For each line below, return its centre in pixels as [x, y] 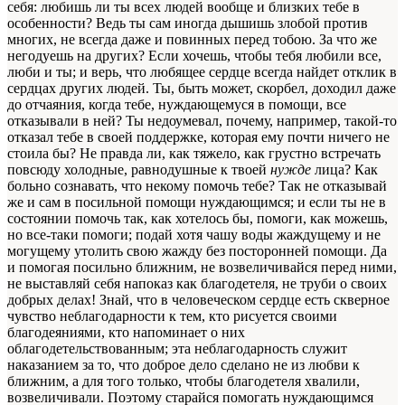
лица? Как [344, 169]
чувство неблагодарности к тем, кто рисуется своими [172, 316]
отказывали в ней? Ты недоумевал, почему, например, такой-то [202, 120]
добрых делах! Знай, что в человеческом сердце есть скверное [198, 299]
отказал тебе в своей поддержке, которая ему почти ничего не [198, 137]
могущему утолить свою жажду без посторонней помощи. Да [197, 250]
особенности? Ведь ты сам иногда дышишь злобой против [188, 23]
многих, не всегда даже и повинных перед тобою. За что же [192, 39]
